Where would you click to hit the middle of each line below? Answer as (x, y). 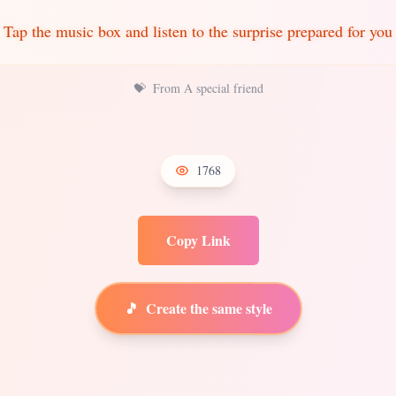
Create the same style (209, 307)
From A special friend (208, 88)
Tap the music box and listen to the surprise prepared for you (198, 31)
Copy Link (198, 240)
